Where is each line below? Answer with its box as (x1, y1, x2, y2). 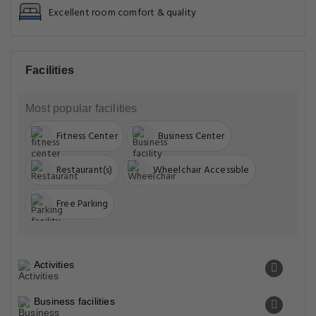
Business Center (157, 128, 225, 144)
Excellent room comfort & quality (49, 5, 197, 21)
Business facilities (34, 296, 115, 307)
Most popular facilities (25, 102, 138, 114)
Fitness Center (56, 128, 118, 144)
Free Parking (56, 196, 109, 212)
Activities (34, 259, 74, 270)
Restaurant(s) (56, 162, 113, 178)
